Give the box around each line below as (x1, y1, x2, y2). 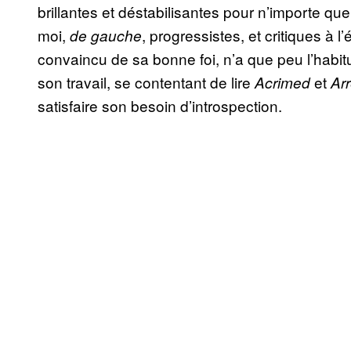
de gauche (70, 25, 142, 46)
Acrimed (255, 72, 314, 93)
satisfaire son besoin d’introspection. (38, 95, 282, 117)
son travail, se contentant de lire (38, 71, 255, 93)
